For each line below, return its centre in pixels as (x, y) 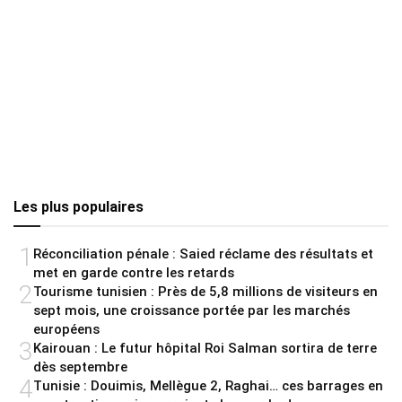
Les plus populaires (79, 207)
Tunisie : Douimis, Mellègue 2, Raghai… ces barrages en (208, 386)
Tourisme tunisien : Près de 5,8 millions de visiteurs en (205, 292)
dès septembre (80, 367)
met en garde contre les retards (134, 273)
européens (66, 330)
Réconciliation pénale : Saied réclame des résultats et (203, 254)
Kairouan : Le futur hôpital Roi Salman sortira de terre (205, 349)
